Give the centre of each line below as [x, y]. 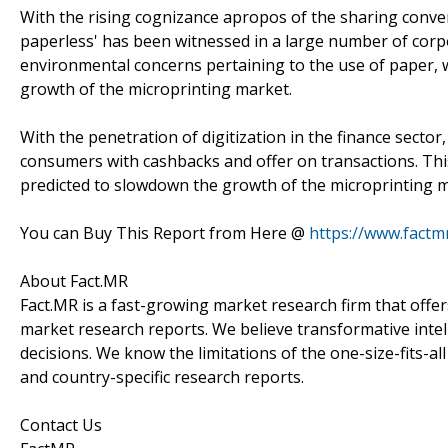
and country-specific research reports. [162, 376]
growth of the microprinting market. [156, 88]
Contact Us [61, 424]
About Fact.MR [74, 280]
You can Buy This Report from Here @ [164, 232]
